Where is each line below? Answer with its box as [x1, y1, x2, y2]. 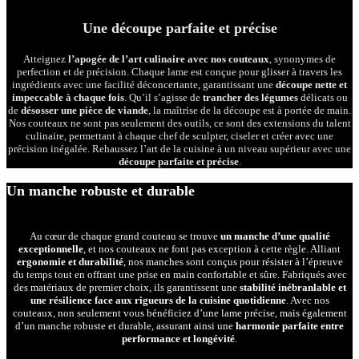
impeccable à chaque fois [11, 91, 124, 104]
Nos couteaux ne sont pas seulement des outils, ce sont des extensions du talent [8, 117, 351, 130]
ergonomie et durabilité [16, 256, 123, 268]
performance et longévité [122, 333, 235, 345]
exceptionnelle [18, 243, 83, 256]
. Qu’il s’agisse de [123, 91, 203, 104]
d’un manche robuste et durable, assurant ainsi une [15, 320, 236, 333]
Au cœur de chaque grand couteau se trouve [29, 230, 220, 243]
